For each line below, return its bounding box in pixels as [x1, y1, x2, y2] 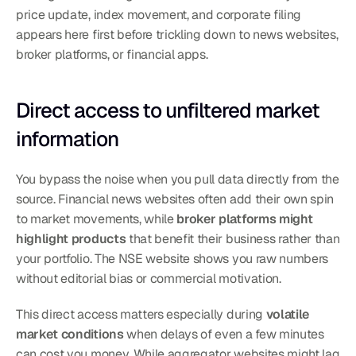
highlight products [16, 230, 126, 247]
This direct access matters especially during [16, 306, 266, 323]
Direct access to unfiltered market [16, 97, 319, 124]
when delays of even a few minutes [123, 326, 324, 342]
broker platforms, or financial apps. [16, 46, 208, 63]
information [16, 126, 118, 153]
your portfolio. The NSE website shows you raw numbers [16, 250, 329, 267]
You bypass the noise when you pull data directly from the [16, 171, 339, 188]
